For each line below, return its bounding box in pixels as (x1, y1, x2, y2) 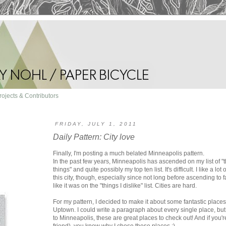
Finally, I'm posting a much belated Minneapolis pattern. (53, 150, 204, 157)
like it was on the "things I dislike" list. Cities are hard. (53, 182, 197, 190)
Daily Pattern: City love (53, 133, 135, 142)
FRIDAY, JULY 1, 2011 (55, 121, 137, 127)
